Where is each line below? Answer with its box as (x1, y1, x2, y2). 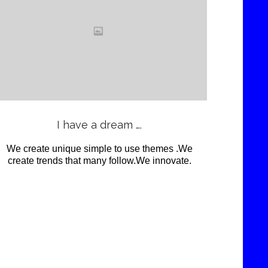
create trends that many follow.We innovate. (7, 156, 191, 166)
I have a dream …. (57, 118, 142, 132)
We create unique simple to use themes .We (6, 144, 193, 154)
